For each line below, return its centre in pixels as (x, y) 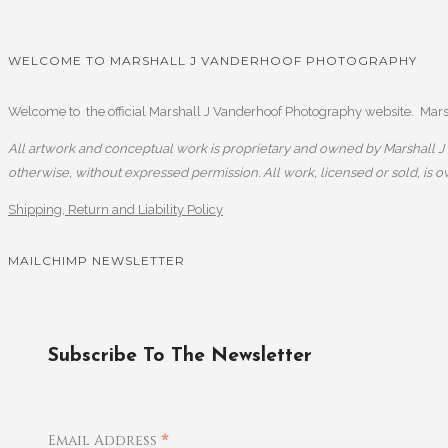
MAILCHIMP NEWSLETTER (96, 260)
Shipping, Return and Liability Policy (115, 209)
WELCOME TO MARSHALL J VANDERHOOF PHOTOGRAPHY (212, 60)
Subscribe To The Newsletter (179, 355)
